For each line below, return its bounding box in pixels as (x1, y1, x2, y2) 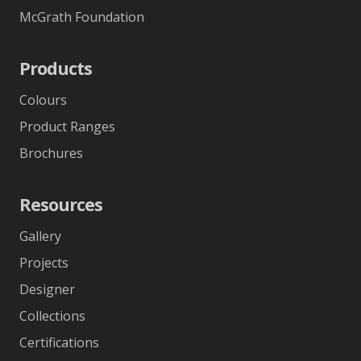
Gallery (19, 227, 61, 246)
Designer (19, 280, 75, 299)
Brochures (19, 144, 83, 163)
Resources (19, 193, 102, 217)
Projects (19, 254, 68, 272)
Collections (19, 307, 85, 326)
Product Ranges (19, 118, 115, 136)
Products (19, 56, 92, 81)
